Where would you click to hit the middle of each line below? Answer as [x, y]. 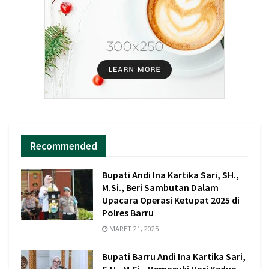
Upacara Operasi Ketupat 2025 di [171, 200]
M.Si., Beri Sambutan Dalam [160, 187]
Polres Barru [128, 213]
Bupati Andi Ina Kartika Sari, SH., [171, 175]
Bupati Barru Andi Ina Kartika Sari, [174, 256]
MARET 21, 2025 [133, 228]
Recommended [64, 146]
